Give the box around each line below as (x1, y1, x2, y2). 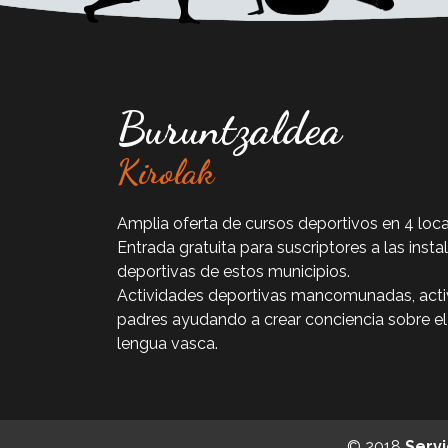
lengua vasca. (117, 333, 218, 353)
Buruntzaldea (117, 101, 342, 156)
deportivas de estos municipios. (117, 261, 350, 281)
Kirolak (117, 150, 214, 193)
